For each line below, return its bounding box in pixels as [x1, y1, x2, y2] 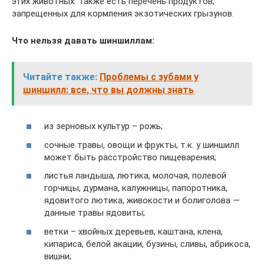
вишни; [44, 250, 71, 262]
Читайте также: [23, 71, 97, 82]
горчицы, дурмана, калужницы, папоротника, [44, 183, 227, 194]
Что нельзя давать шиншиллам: [12, 35, 154, 46]
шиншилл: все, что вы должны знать [23, 84, 194, 95]
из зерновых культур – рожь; [44, 121, 163, 132]
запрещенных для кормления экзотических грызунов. [12, 8, 234, 19]
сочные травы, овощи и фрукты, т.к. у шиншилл [44, 139, 239, 150]
